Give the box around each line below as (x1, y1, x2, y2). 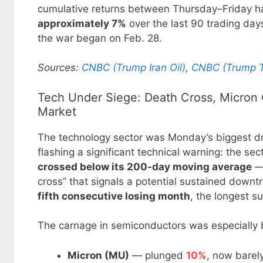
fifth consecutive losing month (38, 190, 190, 202)
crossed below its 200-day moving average (38, 160, 252, 173)
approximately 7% (38, 17, 126, 29)
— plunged (129, 249, 186, 261)
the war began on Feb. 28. (38, 32, 162, 44)
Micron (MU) (68, 249, 129, 261)
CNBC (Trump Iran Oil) (82, 62, 186, 74)
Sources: (38, 62, 82, 74)
